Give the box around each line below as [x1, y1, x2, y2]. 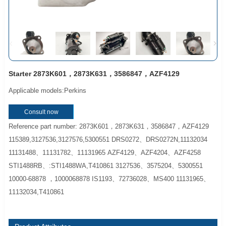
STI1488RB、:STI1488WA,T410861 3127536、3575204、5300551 [9, 162, 203, 170]
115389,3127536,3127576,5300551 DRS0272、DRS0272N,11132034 [9, 136, 208, 144]
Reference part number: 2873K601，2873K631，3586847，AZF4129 [9, 123, 209, 131]
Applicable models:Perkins [9, 87, 87, 95]
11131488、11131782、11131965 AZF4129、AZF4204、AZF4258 [9, 149, 201, 157]
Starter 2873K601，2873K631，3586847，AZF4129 [9, 70, 180, 78]
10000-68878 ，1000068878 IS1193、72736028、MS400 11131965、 [9, 175, 210, 183]
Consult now [24, 108, 59, 116]
